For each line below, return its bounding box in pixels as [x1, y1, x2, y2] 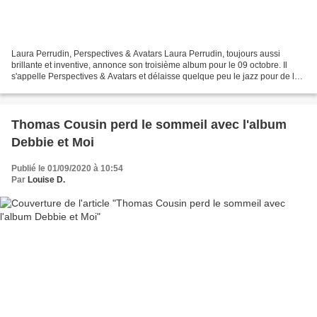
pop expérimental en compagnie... [11, 83, 142, 93]
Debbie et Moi [11, 135, 94, 150]
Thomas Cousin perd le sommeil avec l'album [11, 117, 287, 132]
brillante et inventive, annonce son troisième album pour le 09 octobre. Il [11, 60, 287, 71]
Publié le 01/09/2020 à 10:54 [11, 163, 123, 174]
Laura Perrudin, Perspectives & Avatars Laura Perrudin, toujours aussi [11, 49, 280, 59]
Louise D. [28, 175, 65, 185]
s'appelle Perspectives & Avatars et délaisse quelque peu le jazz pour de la [11, 71, 299, 82]
